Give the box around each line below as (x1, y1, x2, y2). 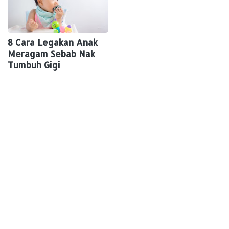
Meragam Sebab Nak (8, 48, 95, 60)
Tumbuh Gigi (8, 59, 60, 71)
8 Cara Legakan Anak (8, 37, 98, 49)
